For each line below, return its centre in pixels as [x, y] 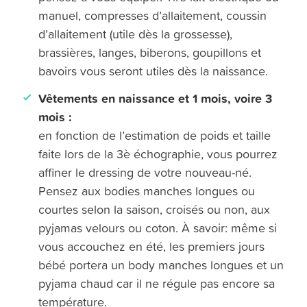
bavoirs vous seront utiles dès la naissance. [153, 71]
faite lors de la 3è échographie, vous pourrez [158, 154]
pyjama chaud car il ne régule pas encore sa [157, 284]
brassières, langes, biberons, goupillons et [150, 53]
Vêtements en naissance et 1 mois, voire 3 [156, 98]
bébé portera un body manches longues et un [161, 265]
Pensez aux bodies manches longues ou [147, 191]
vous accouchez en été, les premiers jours [152, 247]
